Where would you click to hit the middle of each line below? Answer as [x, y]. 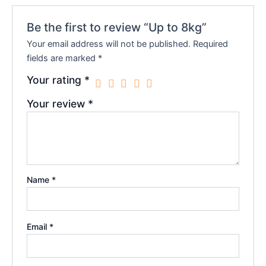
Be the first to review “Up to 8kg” [117, 27]
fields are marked [63, 58]
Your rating [56, 80]
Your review [58, 103]
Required [211, 44]
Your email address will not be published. [109, 44]
